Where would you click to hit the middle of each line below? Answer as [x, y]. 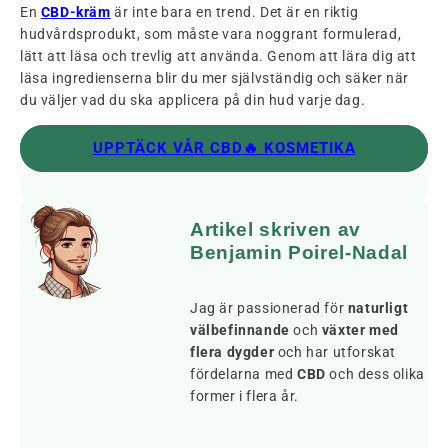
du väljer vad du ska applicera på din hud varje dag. [193, 100]
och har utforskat [335, 351]
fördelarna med [243, 373]
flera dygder [232, 351]
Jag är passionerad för [269, 307]
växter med [360, 329]
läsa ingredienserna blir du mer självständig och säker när [214, 78]
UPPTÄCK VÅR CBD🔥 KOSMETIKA [224, 148]
